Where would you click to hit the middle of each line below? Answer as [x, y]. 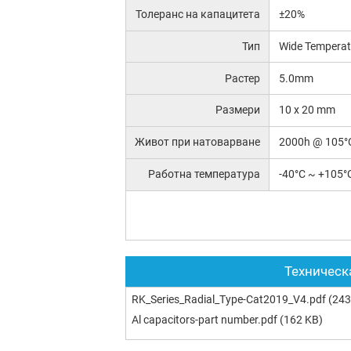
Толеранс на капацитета [198, 14]
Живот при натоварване [198, 142]
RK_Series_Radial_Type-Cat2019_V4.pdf [229, 300]
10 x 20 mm [307, 110]
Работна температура [204, 174]
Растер [243, 78]
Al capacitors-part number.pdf [204, 320]
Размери [238, 110]
